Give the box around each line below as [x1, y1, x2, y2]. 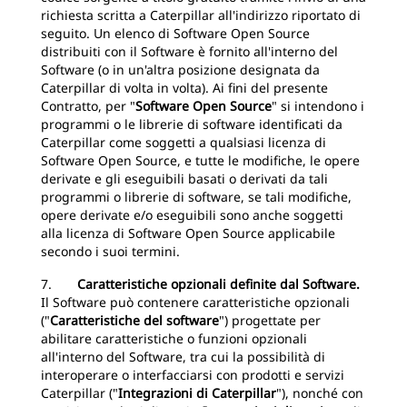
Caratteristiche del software [50, 312, 219, 329]
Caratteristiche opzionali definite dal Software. [77, 275, 360, 293]
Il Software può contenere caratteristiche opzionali [41, 293, 350, 311]
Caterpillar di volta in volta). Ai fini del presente [41, 79, 328, 96]
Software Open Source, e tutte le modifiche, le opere [41, 152, 360, 169]
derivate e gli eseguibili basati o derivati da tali [41, 170, 328, 187]
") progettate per [219, 312, 321, 329]
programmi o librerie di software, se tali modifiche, [41, 188, 352, 205]
